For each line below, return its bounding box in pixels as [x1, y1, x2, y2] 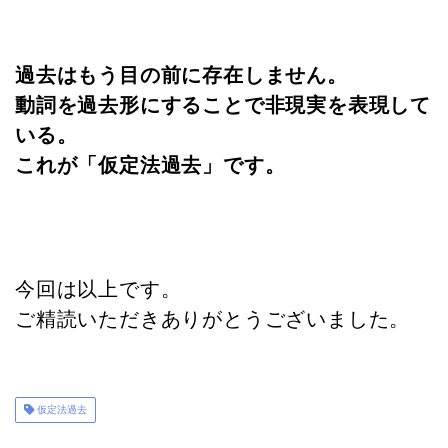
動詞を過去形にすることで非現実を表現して [15, 94, 431, 117]
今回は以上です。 [15, 278, 182, 301]
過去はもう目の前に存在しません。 [15, 64, 348, 87]
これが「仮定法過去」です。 [15, 154, 286, 177]
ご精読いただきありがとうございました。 [15, 308, 411, 331]
